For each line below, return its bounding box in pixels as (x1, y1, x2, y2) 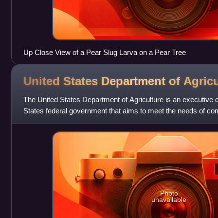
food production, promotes (23, 118, 106, 127)
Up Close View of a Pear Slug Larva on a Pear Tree (119, 48, 186, 57)
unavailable (151, 195, 187, 203)
